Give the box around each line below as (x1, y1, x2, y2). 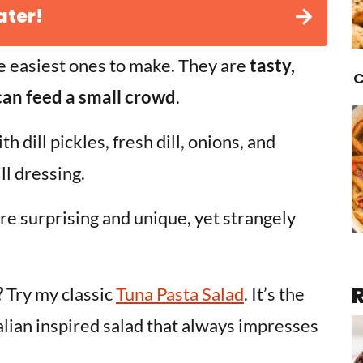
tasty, (246, 54, 295, 76)
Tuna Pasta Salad (116, 283, 244, 305)
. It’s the (244, 283, 305, 305)
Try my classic (3, 283, 116, 305)
